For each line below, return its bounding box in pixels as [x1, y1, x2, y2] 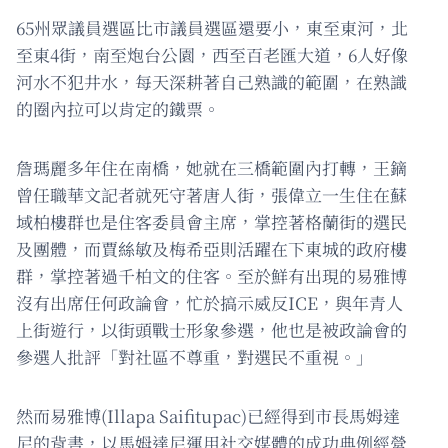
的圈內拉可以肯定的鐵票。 [16, 96, 220, 122]
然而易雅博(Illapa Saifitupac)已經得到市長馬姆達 [16, 403, 400, 429]
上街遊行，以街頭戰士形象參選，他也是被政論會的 [16, 317, 407, 343]
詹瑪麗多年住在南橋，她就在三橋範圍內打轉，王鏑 [16, 155, 407, 181]
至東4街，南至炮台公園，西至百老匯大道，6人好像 [16, 42, 408, 68]
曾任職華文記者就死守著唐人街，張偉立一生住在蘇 [16, 182, 407, 208]
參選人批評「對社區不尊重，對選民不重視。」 [16, 344, 373, 370]
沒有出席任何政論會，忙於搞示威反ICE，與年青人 [16, 290, 403, 316]
